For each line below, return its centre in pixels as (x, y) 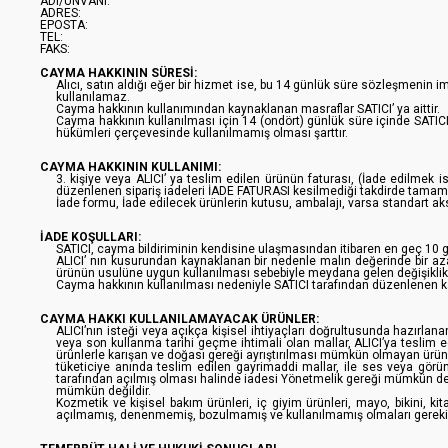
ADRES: (60, 13)
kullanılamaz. (93, 97)
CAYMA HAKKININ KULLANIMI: (132, 167)
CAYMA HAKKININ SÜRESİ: (118, 73)
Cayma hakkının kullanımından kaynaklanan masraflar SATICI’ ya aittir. (248, 109)
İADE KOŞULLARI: (90, 237)
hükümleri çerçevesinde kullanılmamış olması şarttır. (202, 133)
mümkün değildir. (103, 391)
